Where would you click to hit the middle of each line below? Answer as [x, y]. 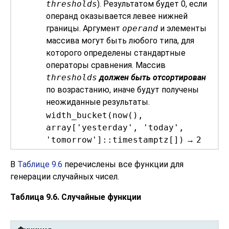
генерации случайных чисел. [65, 177]
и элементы [182, 29]
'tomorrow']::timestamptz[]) [115, 140]
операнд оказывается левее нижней [117, 16]
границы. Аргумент [84, 29]
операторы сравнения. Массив [106, 65]
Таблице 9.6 [40, 164]
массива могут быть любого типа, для [120, 41]
